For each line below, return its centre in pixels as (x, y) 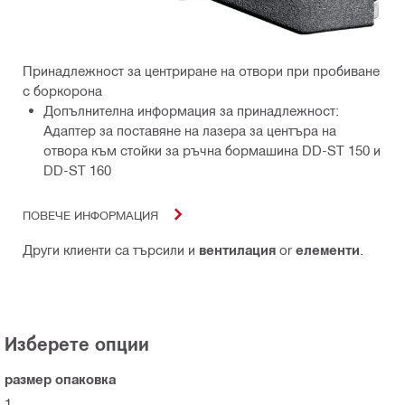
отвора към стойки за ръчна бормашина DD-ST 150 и (212, 151)
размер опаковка (60, 379)
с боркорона (62, 91)
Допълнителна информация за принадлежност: (191, 111)
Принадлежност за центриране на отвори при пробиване (201, 71)
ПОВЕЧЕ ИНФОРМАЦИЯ (90, 214)
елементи (328, 250)
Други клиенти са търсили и (111, 250)
